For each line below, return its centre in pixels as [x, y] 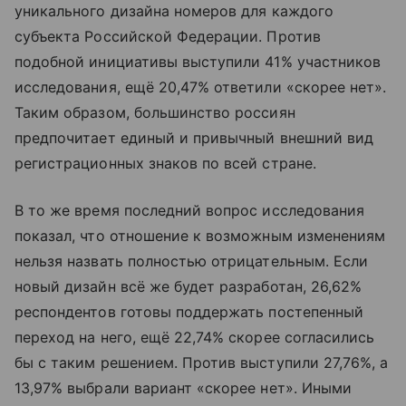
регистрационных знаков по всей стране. [165, 163]
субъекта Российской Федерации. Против [168, 36]
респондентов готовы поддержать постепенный [189, 312]
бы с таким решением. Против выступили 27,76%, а [202, 362]
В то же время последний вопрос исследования [190, 210]
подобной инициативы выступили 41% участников [198, 62]
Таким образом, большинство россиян [155, 112]
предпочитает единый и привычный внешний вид [194, 138]
